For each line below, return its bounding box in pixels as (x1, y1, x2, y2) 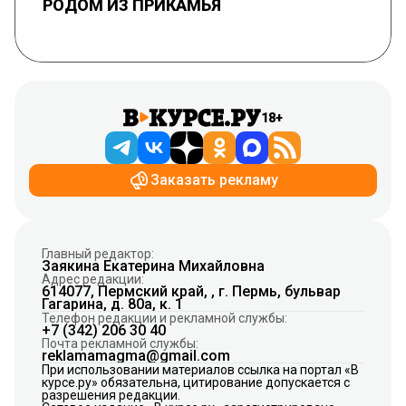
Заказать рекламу (150, 171, 278, 189)
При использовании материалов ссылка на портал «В (42, 362, 359, 378)
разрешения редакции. (42, 388, 180, 403)
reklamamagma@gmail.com (42, 347, 230, 365)
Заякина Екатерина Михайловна (42, 257, 265, 275)
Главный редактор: (42, 246, 154, 262)
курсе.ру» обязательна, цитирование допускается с (42, 375, 350, 391)
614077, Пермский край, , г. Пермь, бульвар (42, 283, 341, 301)
